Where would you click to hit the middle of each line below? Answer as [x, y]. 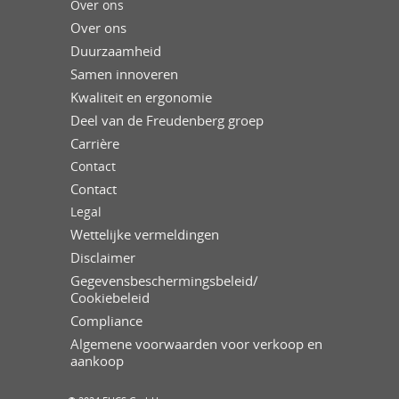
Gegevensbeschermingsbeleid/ [164, 280]
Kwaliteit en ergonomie [141, 97]
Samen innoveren [124, 73]
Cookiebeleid [110, 297]
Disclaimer [103, 257]
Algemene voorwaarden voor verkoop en [196, 343]
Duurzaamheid [116, 50]
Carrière [95, 143]
